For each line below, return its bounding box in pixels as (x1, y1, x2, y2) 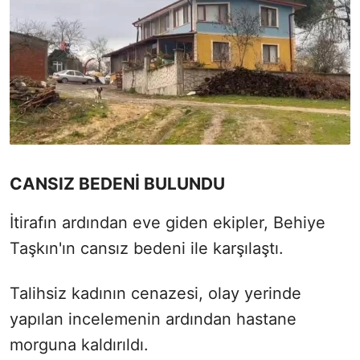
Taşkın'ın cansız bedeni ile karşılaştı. (10, 238, 284, 258)
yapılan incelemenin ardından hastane (10, 309, 297, 329)
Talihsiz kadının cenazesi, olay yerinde (10, 283, 301, 303)
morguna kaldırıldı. (10, 334, 149, 354)
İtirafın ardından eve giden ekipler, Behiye (10, 212, 325, 232)
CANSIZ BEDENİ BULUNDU (10, 173, 225, 194)
